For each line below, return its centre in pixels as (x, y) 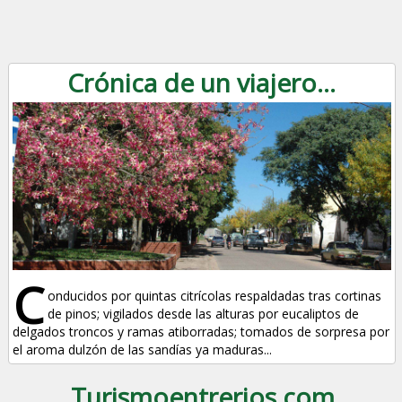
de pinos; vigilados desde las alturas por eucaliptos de (204, 314)
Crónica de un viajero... (202, 83)
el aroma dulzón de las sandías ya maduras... (143, 350)
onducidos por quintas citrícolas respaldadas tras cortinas (215, 296)
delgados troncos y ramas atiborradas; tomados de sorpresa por (201, 332)
